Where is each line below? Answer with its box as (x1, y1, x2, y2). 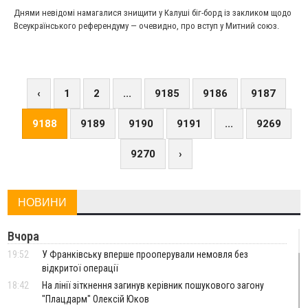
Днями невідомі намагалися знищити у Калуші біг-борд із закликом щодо (13, 8, 291, 18)
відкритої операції (42, 263, 119, 274)
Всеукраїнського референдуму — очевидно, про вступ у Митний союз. (13, 21, 279, 31)
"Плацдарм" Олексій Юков (42, 294, 150, 305)
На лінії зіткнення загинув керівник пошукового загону (42, 280, 265, 291)
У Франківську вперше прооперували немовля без (42, 249, 249, 260)
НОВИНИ (18, 197, 67, 208)
